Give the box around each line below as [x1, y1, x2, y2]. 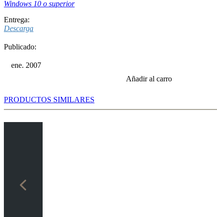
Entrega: [4, 15, 30, 24]
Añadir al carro [126, 74, 172, 83]
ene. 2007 [11, 61, 41, 69]
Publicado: [4, 42, 36, 51]
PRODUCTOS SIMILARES [4, 95, 94, 104]
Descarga [4, 24, 33, 32]
